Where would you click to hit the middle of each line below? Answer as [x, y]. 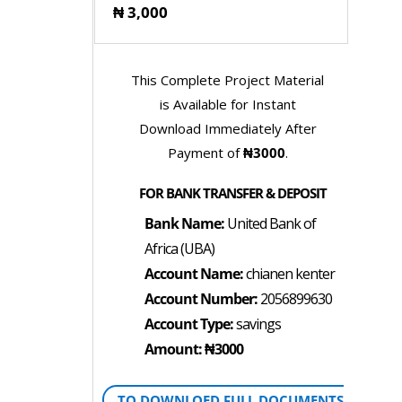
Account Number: [201, 299]
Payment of [205, 153]
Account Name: [193, 274]
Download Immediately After [227, 129]
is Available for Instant [227, 105]
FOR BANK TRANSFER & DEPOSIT [233, 192]
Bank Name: [184, 224]
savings [257, 324]
